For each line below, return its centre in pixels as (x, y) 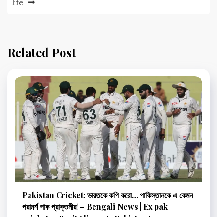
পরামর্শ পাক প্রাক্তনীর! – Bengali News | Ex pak (95, 207)
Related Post (42, 52)
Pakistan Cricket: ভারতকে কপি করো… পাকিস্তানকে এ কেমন (108, 195)
